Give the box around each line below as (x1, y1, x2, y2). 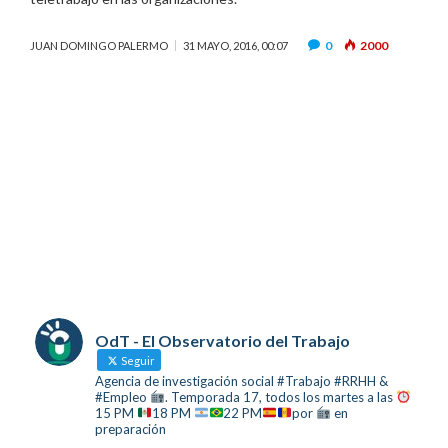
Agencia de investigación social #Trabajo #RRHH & (95, 373, 388, 389)
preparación (95, 421, 166, 437)
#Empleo (95, 389, 150, 405)
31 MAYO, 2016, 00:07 (183, 39, 288, 52)
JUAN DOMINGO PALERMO (30, 39, 168, 52)
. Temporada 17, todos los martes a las (164, 389, 396, 405)
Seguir (119, 354, 155, 367)
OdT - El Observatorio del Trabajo (95, 331, 350, 350)
